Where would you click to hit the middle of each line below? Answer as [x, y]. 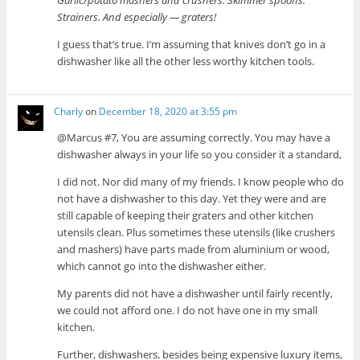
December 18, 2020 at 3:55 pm [168, 111]
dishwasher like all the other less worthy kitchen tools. [186, 61]
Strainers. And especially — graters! [137, 17]
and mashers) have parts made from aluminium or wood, [194, 249]
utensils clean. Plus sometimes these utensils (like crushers [196, 232]
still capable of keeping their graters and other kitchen [186, 215]
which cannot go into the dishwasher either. [162, 266]
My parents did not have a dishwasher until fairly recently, [195, 293]
